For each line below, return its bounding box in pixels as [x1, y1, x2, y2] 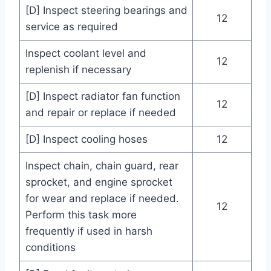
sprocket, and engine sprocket [25, 176, 172, 189]
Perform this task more [25, 209, 137, 221]
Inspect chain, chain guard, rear [25, 160, 178, 172]
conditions [25, 241, 76, 254]
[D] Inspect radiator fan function [25, 90, 180, 103]
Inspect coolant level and [25, 47, 146, 60]
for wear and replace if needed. [25, 192, 179, 205]
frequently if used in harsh [25, 225, 152, 238]
